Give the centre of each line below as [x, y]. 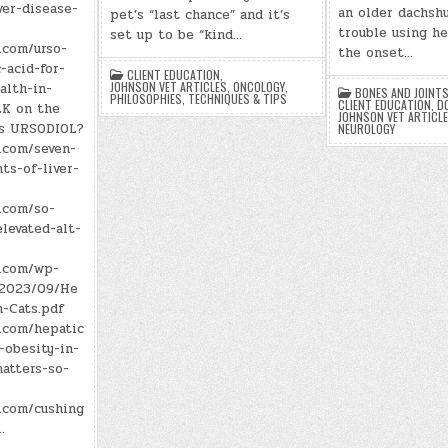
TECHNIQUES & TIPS [237, 98]
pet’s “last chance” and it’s [199, 15]
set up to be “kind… [175, 35]
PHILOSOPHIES [145, 98]
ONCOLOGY [258, 86]
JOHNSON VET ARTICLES [168, 86]
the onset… [375, 53]
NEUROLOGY [366, 128]
